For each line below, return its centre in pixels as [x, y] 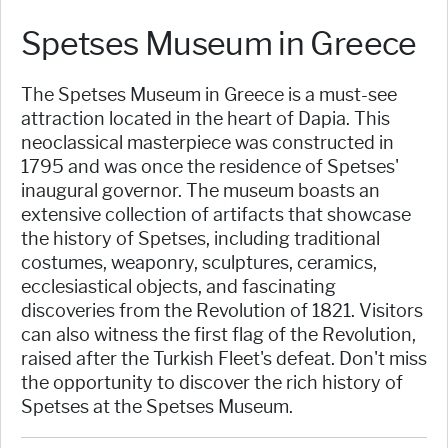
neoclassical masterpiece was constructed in [207, 142]
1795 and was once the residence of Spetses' [210, 166]
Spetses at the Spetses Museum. [157, 406]
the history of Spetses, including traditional [200, 238]
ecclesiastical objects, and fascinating [178, 286]
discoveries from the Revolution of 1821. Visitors [222, 310]
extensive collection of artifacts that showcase [216, 214]
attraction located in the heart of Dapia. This [205, 118]
